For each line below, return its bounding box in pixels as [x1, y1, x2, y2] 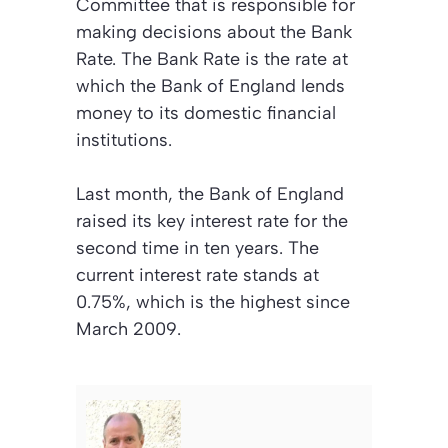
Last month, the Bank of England [76, 183, 344, 206]
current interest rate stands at [76, 264, 319, 287]
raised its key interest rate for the [76, 210, 348, 233]
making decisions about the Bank [76, 21, 352, 44]
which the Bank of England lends [76, 75, 345, 98]
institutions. [76, 129, 172, 152]
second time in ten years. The [76, 237, 319, 260]
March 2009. [76, 318, 181, 341]
